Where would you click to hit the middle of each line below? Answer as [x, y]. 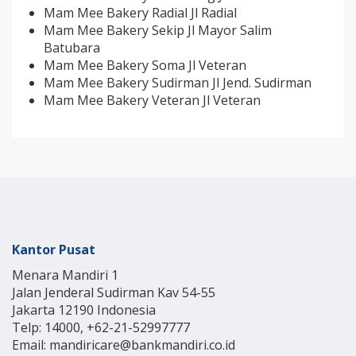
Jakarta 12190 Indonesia [84, 310]
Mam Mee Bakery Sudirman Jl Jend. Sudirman [178, 83]
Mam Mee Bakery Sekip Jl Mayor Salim [158, 31]
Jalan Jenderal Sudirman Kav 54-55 [114, 293]
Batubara [72, 48]
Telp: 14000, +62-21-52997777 [101, 328]
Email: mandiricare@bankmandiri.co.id [124, 345]
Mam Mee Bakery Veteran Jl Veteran [152, 101]
